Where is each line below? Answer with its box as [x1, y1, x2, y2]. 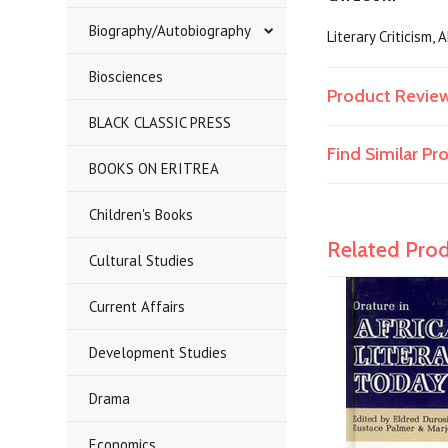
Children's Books [89, 205, 194, 224]
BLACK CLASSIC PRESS [89, 113, 232, 132]
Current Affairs [89, 297, 186, 316]
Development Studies [89, 343, 228, 362]
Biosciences [89, 67, 164, 86]
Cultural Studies [89, 251, 195, 270]
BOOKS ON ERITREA [89, 159, 220, 178]
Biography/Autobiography [89, 21, 252, 40]
